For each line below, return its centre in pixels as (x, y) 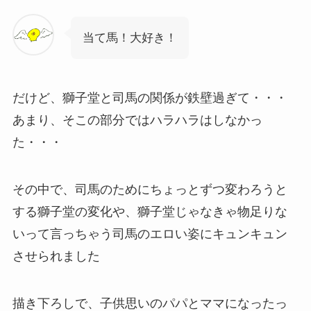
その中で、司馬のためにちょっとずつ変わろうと (150, 190)
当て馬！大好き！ (129, 38)
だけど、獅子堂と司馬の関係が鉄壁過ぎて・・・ (150, 98)
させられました (56, 257)
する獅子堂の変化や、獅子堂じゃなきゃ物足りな (150, 212)
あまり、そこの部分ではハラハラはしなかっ (137, 120)
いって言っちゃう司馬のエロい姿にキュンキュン (150, 234)
